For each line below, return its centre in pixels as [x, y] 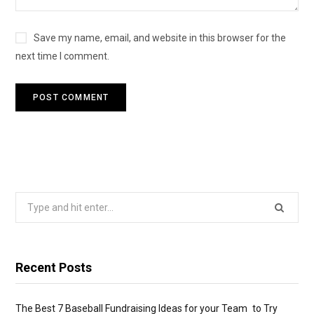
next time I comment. [62, 56]
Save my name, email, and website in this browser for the [160, 38]
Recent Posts [54, 268]
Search [30, 201]
